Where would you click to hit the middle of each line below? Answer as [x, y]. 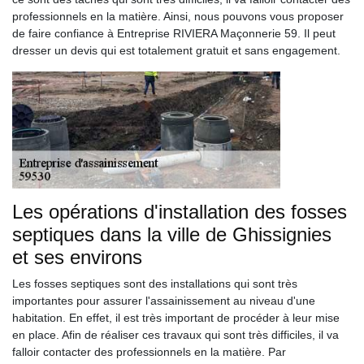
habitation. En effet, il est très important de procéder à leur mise [176, 318]
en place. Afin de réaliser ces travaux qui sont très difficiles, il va [175, 335]
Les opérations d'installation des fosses [180, 212]
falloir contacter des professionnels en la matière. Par [149, 352]
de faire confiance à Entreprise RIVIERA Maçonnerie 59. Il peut [174, 33]
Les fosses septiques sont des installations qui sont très [155, 284]
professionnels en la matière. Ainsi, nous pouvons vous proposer [178, 16]
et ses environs [77, 257]
